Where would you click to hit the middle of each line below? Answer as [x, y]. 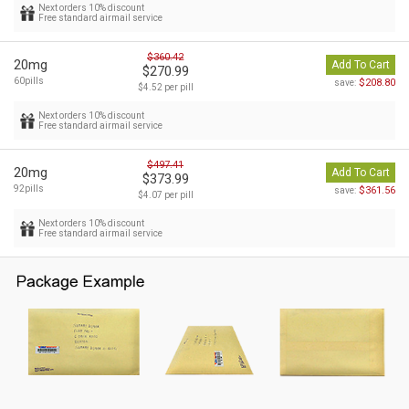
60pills [29, 81]
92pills [29, 189]
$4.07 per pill [165, 195]
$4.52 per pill [165, 88]
